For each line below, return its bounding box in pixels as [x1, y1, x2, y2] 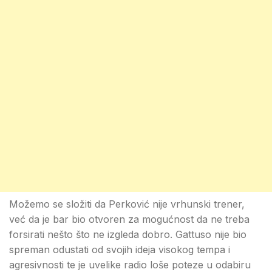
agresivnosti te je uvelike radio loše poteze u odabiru [9, 259, 251, 271]
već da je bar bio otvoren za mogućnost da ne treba [9, 213, 250, 225]
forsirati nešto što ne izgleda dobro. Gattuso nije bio [9, 228, 246, 240]
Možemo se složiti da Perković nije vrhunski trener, [9, 198, 245, 210]
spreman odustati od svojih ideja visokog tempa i [9, 243, 230, 256]
